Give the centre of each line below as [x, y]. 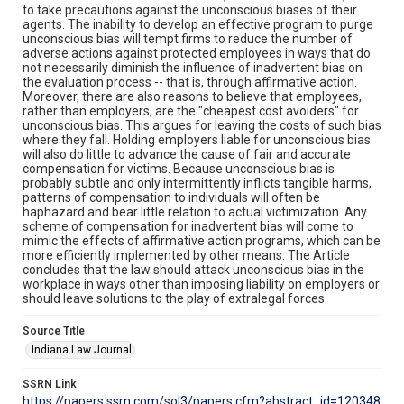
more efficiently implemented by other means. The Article [186, 255]
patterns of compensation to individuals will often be [171, 197]
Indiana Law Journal [82, 349]
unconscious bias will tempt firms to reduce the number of [188, 38]
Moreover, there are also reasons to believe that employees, [192, 96]
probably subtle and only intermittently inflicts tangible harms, [197, 183]
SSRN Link [50, 384]
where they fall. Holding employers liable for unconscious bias [197, 139]
